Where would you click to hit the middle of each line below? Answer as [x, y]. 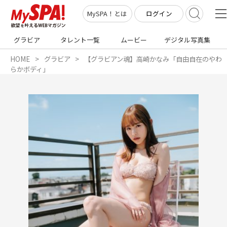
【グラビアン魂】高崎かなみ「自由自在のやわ [153, 59]
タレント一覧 [80, 40]
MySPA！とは [107, 14]
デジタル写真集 [187, 40]
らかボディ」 [30, 69]
